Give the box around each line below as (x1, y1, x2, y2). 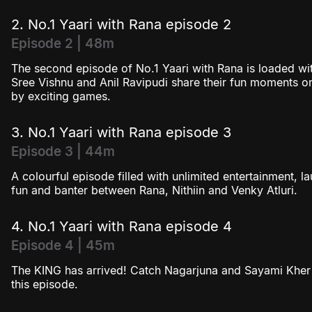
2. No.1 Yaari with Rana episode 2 (11, 16, 231, 33)
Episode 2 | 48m (11, 36, 114, 52)
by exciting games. (11, 89, 111, 104)
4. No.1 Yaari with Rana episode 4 (11, 218, 232, 235)
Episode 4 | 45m (11, 237, 115, 254)
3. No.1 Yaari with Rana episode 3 (11, 124, 231, 141)
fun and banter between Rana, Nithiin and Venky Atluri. (11, 183, 297, 198)
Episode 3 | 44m (11, 143, 115, 160)
